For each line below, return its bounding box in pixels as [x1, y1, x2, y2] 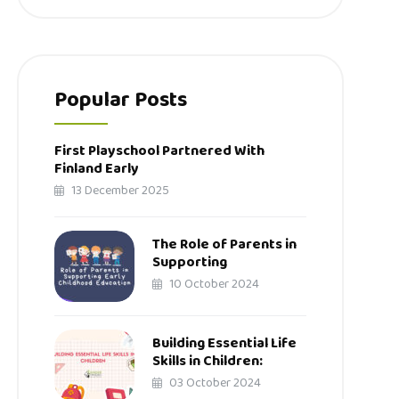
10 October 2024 [167, 273, 260, 294]
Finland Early [54, 157, 140, 180]
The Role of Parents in [152, 232, 297, 256]
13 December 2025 [69, 180, 170, 200]
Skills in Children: [152, 349, 264, 372]
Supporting [152, 250, 228, 273]
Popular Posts [54, 82, 188, 118]
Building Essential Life [152, 331, 297, 354]
